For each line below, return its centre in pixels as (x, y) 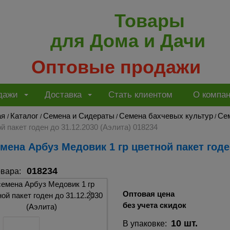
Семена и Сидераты (79, 116)
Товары (149, 21)
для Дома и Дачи (128, 41)
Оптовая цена (148, 194)
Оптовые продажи (116, 67)
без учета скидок (154, 205)
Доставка (63, 95)
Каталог (24, 116)
